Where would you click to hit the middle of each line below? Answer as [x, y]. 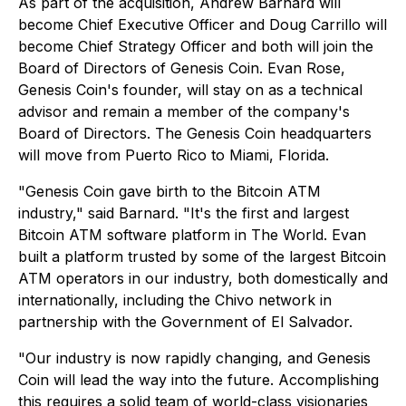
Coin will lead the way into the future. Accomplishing [198, 380]
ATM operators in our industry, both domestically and [203, 279]
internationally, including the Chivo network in [175, 300]
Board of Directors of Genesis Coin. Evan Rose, [182, 68]
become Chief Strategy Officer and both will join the [196, 47]
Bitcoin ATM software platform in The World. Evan [192, 235]
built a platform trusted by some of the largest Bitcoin [202, 257]
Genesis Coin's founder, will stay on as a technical [190, 90]
